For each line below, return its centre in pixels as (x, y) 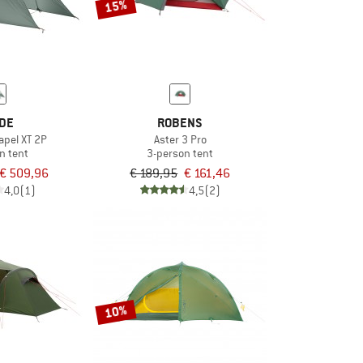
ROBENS (180, 122)
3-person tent (180, 153)
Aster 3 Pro (180, 139)
